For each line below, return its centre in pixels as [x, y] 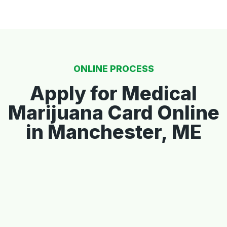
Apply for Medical [113, 93]
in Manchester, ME [113, 132]
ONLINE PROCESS [113, 69]
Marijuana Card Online [113, 113]
